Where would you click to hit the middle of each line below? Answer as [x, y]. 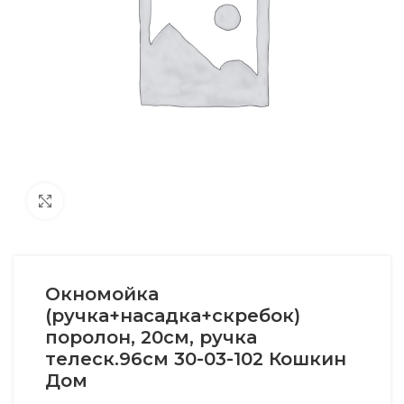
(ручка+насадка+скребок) [173, 315]
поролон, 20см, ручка [151, 337]
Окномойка [102, 294]
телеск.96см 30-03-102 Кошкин [196, 358]
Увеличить [98, 201]
